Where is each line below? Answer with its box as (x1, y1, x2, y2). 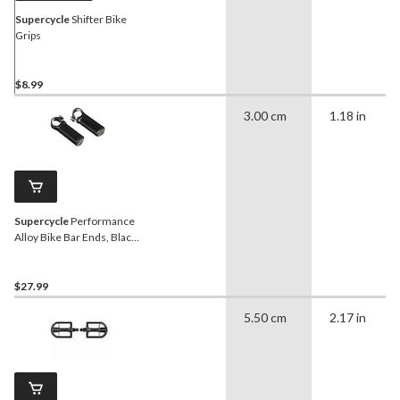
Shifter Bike (70, 12, 127, 27)
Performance (69, 214, 135, 229)
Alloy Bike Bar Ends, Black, (14, 230, 139, 245)
